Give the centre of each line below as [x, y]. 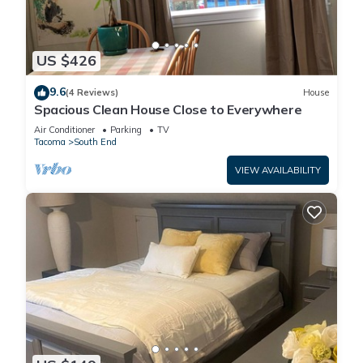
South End [95, 141]
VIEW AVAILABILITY [278, 170]
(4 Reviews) [92, 93]
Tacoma [50, 141]
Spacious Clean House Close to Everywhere [168, 109]
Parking [126, 129]
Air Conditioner [64, 129]
